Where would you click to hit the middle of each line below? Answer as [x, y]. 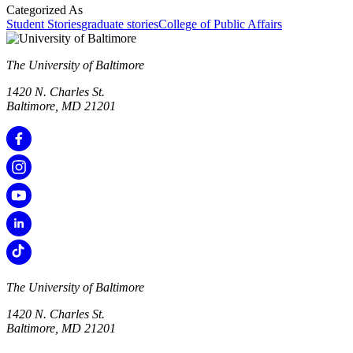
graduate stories [120, 24]
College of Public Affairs [220, 24]
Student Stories [44, 24]
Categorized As [45, 10]
